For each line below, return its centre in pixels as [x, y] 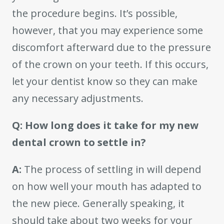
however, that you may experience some [107, 30]
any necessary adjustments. [78, 98]
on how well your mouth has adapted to [107, 186]
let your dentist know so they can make [105, 81]
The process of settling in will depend [111, 169]
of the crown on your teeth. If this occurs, [110, 64]
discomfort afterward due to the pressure [111, 47]
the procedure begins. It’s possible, [95, 13]
